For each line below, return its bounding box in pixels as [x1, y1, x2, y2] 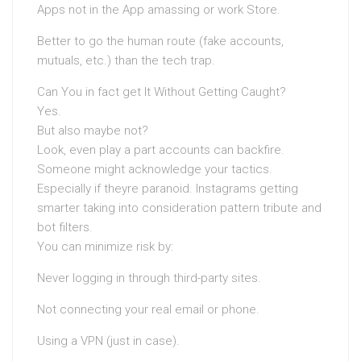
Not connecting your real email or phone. [37, 302, 259, 317]
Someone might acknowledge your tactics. [37, 162, 272, 177]
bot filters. [37, 220, 93, 235]
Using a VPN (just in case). [37, 334, 180, 349]
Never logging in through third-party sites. [37, 271, 261, 286]
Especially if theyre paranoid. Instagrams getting [37, 181, 298, 197]
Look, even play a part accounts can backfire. [37, 143, 284, 158]
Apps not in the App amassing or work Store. [37, 2, 280, 18]
